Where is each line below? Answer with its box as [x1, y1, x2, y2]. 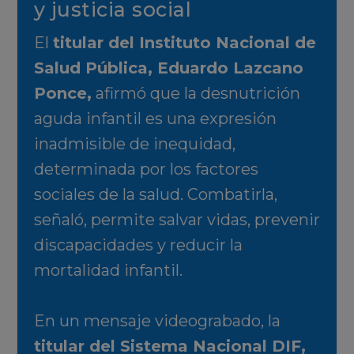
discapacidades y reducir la [33, 235, 243, 255]
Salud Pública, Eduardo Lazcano [33, 58, 303, 78]
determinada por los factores [33, 160, 258, 179]
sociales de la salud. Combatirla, [33, 185, 277, 205]
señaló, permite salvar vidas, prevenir [33, 210, 320, 230]
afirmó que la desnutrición [95, 84, 300, 104]
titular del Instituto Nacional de [52, 33, 316, 53]
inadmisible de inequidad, [33, 134, 235, 154]
